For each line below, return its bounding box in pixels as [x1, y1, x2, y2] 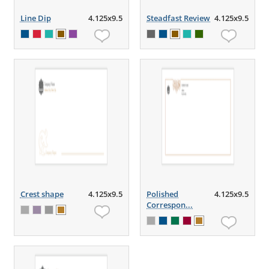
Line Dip [20, 13, 51, 23]
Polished [147, 189, 179, 199]
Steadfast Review [147, 13, 211, 23]
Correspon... [147, 199, 193, 210]
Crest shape [20, 189, 64, 199]
